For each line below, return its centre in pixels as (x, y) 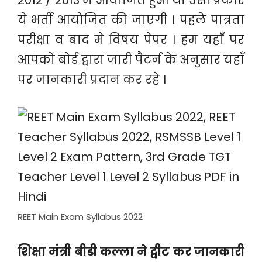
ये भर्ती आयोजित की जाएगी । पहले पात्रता (131, 20)
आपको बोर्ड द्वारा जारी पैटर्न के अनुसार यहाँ (131, 60)
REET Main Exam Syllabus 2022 (80, 217)
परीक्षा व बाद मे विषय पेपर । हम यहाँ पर (131, 40)
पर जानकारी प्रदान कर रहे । (92, 80)
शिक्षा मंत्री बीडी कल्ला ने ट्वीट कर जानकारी (131, 251)
